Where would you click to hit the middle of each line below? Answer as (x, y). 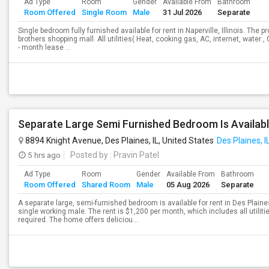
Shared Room (106, 185)
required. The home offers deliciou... (78, 220)
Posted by (89, 155)
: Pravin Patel (134, 155)
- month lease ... (44, 47)
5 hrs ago (43, 155)
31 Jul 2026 (182, 12)
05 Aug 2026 (188, 185)
